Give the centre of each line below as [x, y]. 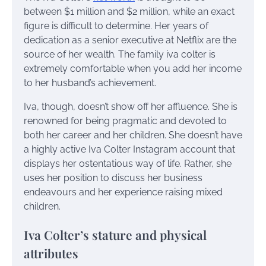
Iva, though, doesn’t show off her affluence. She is [131, 106]
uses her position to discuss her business [113, 178]
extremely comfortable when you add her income [133, 68]
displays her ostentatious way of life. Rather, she [128, 163]
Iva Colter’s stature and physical [115, 235]
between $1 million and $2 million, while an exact [129, 11]
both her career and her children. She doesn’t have [133, 135]
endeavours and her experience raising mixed [123, 192]
